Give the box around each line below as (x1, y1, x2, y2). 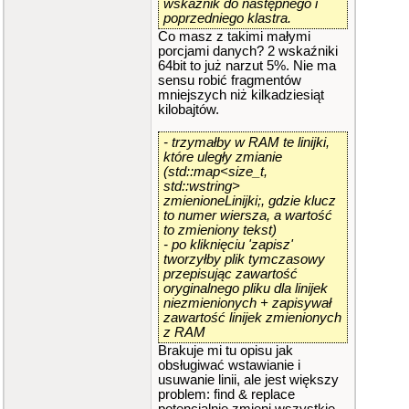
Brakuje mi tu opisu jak (158, 343, 293, 358)
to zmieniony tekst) (163, 223, 277, 237)
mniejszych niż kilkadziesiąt (158, 88, 324, 102)
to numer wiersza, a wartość (163, 208, 332, 223)
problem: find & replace (158, 387, 295, 402)
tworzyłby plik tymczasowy (163, 252, 325, 267)
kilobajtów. (158, 102, 219, 117)
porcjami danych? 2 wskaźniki (158, 44, 338, 58)
